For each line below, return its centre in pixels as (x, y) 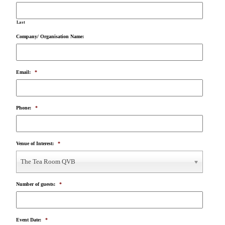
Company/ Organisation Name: (50, 37)
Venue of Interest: (35, 144)
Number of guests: (35, 184)
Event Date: (28, 220)
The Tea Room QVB (48, 162)
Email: (23, 72)
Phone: (23, 108)
